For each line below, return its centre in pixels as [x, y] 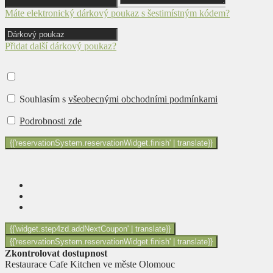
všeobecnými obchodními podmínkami [143, 99]
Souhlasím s [44, 99]
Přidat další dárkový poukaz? [61, 46]
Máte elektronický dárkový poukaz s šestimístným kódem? [117, 13]
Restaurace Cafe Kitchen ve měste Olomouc [90, 264]
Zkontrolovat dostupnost [56, 253]
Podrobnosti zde [51, 121]
